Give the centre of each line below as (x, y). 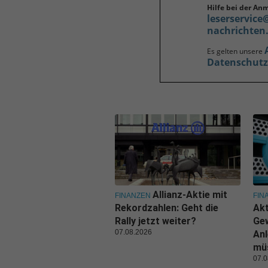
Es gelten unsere (236, 51)
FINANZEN (133, 195)
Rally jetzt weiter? (156, 221)
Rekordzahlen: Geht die (167, 208)
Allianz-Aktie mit (190, 194)
